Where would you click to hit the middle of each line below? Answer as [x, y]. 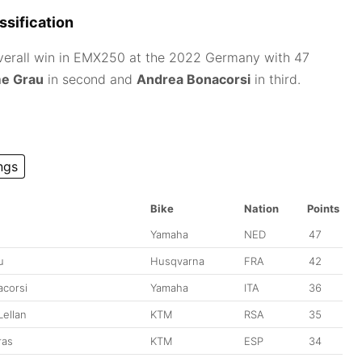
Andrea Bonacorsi [194, 79]
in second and [90, 79]
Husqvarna [177, 261]
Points [323, 208]
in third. [276, 79]
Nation [261, 208]
